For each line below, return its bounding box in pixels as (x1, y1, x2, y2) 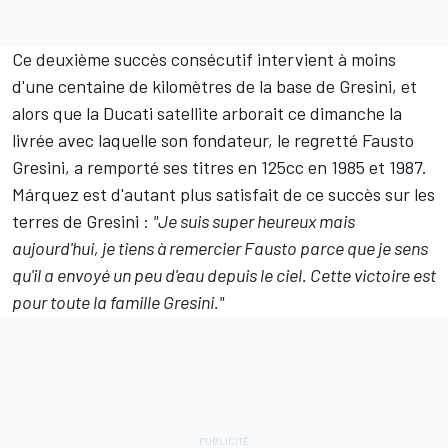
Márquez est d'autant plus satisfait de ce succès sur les (12, 183, 435, 205)
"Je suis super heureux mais (153, 210, 355, 232)
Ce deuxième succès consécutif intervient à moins (12, 48, 396, 70)
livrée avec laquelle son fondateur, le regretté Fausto (12, 129, 414, 151)
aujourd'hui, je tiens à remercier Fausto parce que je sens (12, 237, 428, 259)
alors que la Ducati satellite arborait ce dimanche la (12, 102, 402, 124)
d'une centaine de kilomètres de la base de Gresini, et (12, 75, 417, 97)
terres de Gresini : (12, 210, 153, 232)
